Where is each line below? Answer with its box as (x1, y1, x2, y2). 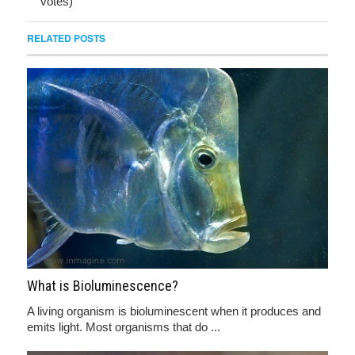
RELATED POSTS (27, 31, 105, 45)
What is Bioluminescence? (27, 277, 178, 294)
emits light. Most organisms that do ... (27, 319, 220, 334)
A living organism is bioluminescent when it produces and (27, 303, 321, 318)
